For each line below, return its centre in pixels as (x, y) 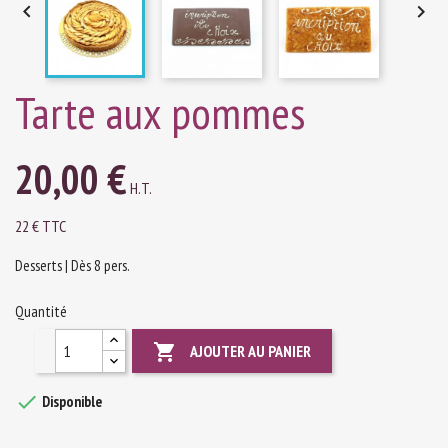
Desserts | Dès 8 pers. (72, 265)
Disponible (70, 401)
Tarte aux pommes (160, 111)
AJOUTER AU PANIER (251, 350)
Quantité (41, 311)
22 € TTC (40, 225)
